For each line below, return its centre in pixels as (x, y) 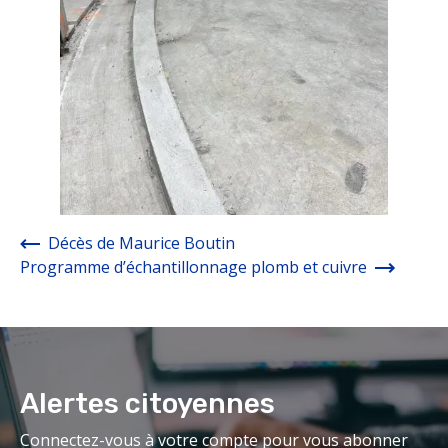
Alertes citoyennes (147, 403)
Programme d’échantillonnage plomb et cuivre (193, 266)
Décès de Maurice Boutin (141, 242)
